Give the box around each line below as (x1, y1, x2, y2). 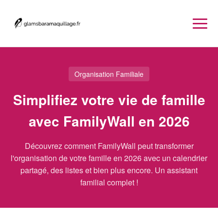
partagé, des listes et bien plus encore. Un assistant (20, 164, 198, 176)
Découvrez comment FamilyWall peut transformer (24, 140, 194, 151)
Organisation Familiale (74, 69, 144, 79)
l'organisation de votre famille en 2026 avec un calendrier (11, 152, 207, 163)
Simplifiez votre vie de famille (13, 90, 205, 109)
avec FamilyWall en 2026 (28, 111, 190, 131)
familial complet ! (80, 177, 138, 188)
